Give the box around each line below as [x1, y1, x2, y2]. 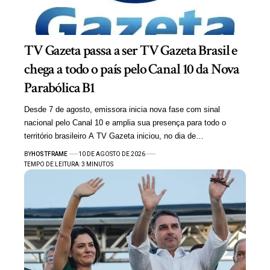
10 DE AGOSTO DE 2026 [78, 150, 145, 157]
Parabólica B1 [24, 78, 95, 97]
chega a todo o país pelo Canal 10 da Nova [24, 59, 240, 78]
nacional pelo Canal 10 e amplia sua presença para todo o [24, 118, 226, 127]
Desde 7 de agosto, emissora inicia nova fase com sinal [24, 104, 220, 114]
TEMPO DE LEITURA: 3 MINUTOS [24, 160, 113, 168]
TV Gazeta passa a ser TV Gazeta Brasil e [24, 40, 237, 60]
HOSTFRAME [31, 150, 67, 157]
